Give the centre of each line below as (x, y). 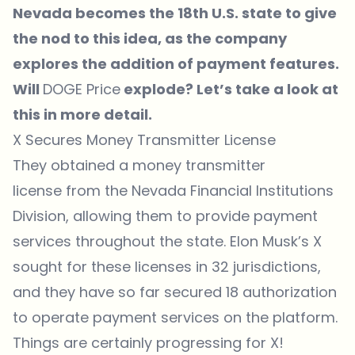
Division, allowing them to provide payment (165, 216)
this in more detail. (82, 114)
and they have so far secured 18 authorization (175, 292)
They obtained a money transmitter (139, 165)
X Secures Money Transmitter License (144, 139)
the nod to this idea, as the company (150, 38)
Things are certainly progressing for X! (148, 342)
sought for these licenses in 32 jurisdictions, (167, 266)
